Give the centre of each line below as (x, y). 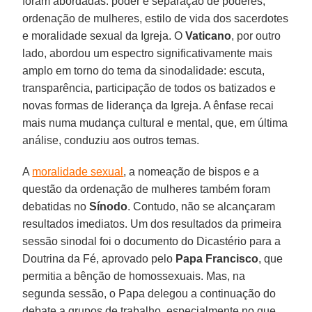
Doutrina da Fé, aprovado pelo (99, 258)
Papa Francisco (217, 258)
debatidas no (56, 206)
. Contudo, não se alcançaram (202, 206)
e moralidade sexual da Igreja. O (104, 36)
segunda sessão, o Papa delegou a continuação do (149, 293)
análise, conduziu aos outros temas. (111, 140)
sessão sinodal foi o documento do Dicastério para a (152, 241)
